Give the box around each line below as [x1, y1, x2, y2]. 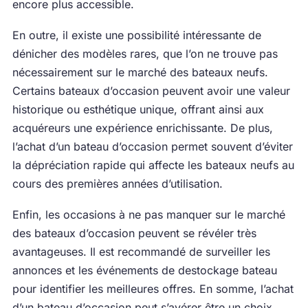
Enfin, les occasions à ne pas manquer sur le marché [12, 208, 285, 221]
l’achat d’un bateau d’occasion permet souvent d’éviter [12, 140, 293, 153]
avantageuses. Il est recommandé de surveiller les [12, 245, 270, 258]
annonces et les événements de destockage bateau [12, 263, 277, 277]
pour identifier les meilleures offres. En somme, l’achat [12, 282, 294, 296]
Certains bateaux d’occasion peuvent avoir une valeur [12, 84, 290, 98]
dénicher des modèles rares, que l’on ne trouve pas [12, 47, 278, 60]
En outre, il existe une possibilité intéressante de [12, 28, 261, 42]
